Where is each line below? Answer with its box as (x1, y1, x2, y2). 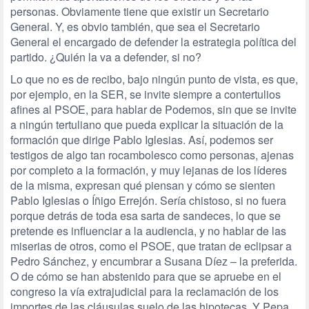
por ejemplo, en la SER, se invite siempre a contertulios (10, 86, 281, 102)
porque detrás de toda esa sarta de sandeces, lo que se (10, 208, 281, 223)
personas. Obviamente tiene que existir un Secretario (10, 3, 269, 19)
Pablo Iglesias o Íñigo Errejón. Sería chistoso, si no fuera (10, 192, 286, 208)
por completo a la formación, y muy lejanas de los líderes (10, 162, 287, 178)
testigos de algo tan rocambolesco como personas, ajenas (10, 147, 294, 163)
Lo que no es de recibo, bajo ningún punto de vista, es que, (10, 71, 298, 87)
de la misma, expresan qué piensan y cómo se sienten (10, 177, 275, 193)
